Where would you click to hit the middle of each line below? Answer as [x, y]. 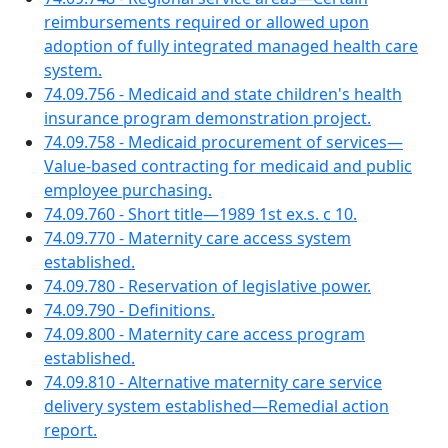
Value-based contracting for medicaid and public [228, 166]
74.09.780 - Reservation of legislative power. [207, 286]
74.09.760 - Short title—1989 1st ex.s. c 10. [200, 214]
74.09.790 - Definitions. [129, 310]
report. [70, 430]
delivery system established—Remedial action [216, 406]
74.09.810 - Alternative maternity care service [213, 382]
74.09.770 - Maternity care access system [197, 238]
